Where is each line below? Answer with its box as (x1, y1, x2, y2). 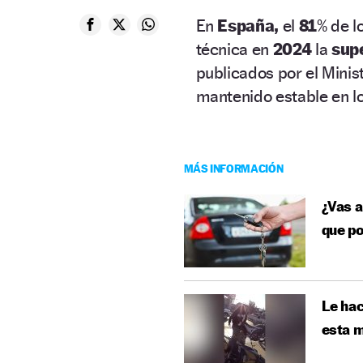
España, (213, 15, 280, 36)
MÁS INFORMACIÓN (183, 160, 284, 175)
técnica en (195, 38, 273, 59)
